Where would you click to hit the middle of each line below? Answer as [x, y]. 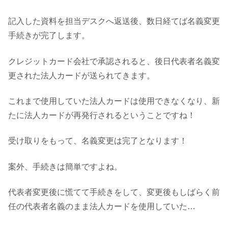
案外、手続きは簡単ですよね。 [65, 166]
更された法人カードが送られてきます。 [81, 75]
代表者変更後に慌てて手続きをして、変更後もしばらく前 [114, 192]
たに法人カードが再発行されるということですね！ [102, 116]
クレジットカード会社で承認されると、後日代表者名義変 [114, 61]
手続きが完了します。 [49, 36]
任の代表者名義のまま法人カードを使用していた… [102, 207]
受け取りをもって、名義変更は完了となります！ [98, 141]
